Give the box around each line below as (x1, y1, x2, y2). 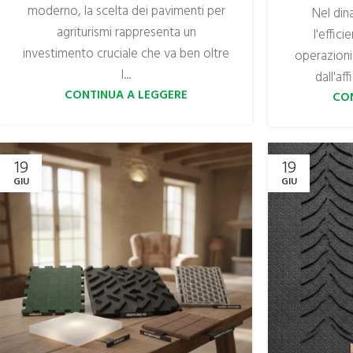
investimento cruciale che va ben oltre (23, 43, 230, 65)
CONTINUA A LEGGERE (65, 85, 188, 105)
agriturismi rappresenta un (56, 21, 196, 43)
